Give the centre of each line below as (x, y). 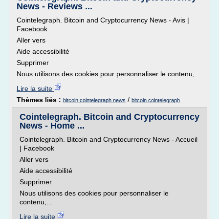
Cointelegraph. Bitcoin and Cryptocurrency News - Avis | (103, 20)
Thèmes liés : (40, 100)
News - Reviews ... (55, 6)
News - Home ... (52, 126)
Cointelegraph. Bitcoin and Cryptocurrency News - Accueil (109, 139)
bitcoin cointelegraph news (94, 100)
